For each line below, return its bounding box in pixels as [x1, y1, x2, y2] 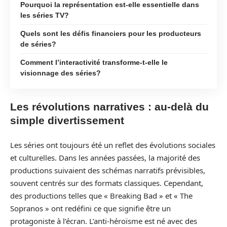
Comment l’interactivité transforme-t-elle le [20, 58, 168, 66]
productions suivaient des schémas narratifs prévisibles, [10, 165, 205, 175]
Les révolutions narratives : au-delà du [10, 101, 209, 112]
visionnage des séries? [20, 68, 101, 77]
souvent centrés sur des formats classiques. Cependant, [10, 177, 203, 188]
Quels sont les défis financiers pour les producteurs [20, 29, 201, 37]
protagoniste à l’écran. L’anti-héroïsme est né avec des [10, 215, 197, 226]
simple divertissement [10, 115, 124, 126]
